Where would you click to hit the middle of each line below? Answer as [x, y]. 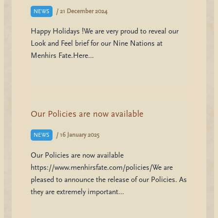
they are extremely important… [77, 192]
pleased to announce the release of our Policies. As [109, 180]
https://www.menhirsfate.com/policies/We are [101, 167]
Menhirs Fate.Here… [62, 56]
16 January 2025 [79, 135]
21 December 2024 [83, 11]
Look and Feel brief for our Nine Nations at [96, 44]
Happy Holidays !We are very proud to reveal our [104, 32]
